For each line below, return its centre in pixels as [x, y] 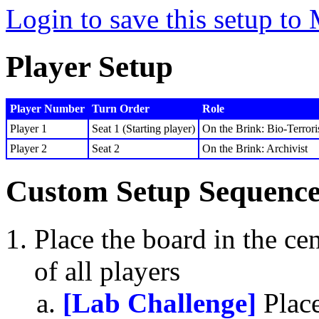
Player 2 [28, 148]
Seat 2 [106, 148]
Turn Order [121, 108]
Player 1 [28, 128]
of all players [107, 271]
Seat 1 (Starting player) [143, 128]
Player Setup [89, 66]
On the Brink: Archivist [255, 148]
